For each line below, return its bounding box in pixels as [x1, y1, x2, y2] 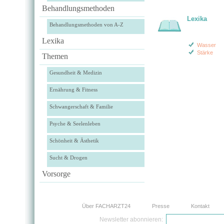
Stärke [197, 49, 213, 55]
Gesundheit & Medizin [49, 69, 102, 75]
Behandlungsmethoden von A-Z [49, 21, 123, 27]
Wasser [197, 42, 216, 48]
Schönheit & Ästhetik [49, 137, 99, 143]
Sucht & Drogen [49, 154, 87, 160]
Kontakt [191, 203, 210, 209]
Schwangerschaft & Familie [49, 103, 113, 109]
